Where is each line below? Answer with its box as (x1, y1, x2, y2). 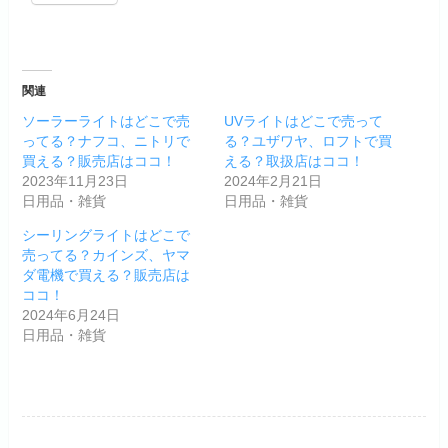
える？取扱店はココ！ (224, 152, 364, 169)
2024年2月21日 (224, 172, 322, 189)
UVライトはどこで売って (224, 112, 383, 129)
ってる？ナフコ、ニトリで (22, 132, 191, 149)
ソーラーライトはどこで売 (22, 112, 191, 129)
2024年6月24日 (22, 306, 121, 323)
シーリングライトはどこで (22, 226, 191, 243)
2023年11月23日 (22, 172, 129, 189)
